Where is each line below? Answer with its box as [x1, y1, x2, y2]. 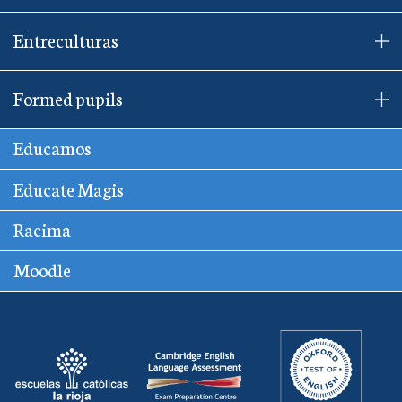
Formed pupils [13, 84, 123, 110]
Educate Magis [13, 175, 124, 201]
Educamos [13, 134, 92, 160]
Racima [13, 215, 71, 241]
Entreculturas [13, 26, 118, 52]
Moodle [13, 256, 71, 282]
